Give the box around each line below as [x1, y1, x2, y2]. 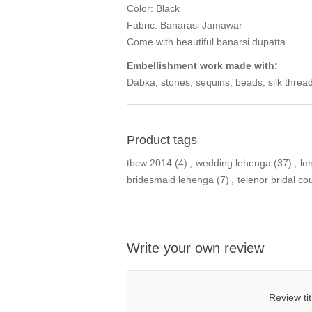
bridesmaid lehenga [127, 174, 214, 186]
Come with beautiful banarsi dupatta [127, 36, 286, 48]
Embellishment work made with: [127, 60, 278, 72]
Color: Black [127, 3, 180, 15]
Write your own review [127, 240, 264, 256]
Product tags [127, 133, 197, 148]
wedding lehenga [196, 157, 271, 169]
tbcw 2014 [127, 157, 172, 169]
